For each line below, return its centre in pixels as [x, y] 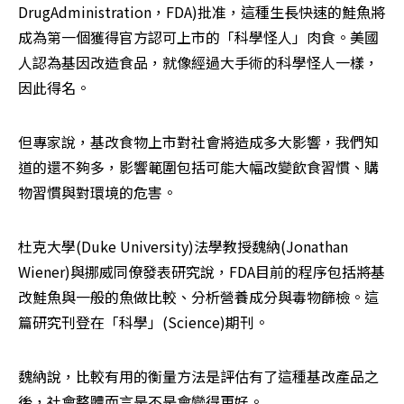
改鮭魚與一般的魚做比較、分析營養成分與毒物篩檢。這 [198, 296]
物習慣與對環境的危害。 [97, 192]
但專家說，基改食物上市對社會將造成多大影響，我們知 [198, 141]
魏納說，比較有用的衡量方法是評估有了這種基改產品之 [198, 376]
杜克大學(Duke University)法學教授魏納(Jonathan [183, 246]
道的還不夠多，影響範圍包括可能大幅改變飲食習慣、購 [198, 166]
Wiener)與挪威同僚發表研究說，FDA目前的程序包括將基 [202, 271]
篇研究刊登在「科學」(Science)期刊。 [143, 321]
